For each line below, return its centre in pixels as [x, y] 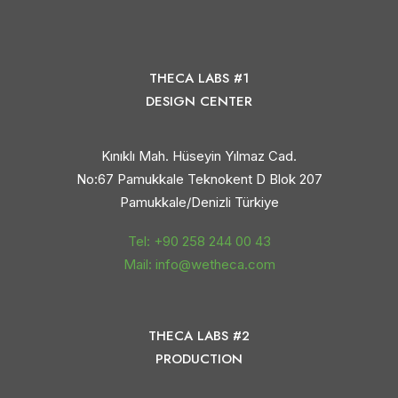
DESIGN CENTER [199, 101]
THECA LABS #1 [199, 78]
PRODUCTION [199, 359]
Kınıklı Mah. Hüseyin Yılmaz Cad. [199, 156]
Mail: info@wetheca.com [199, 264]
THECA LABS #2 [199, 336]
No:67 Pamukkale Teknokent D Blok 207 [199, 179]
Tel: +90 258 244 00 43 [199, 241]
